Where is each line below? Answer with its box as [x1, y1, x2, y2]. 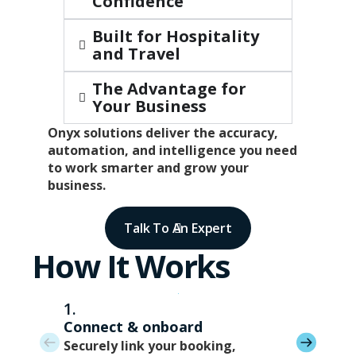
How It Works [32, 244, 230, 288]
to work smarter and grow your [48, 159, 249, 177]
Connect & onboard [64, 317, 203, 337]
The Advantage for [92, 78, 246, 100]
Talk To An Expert [124, 219, 232, 238]
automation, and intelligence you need [48, 141, 297, 160]
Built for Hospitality [92, 25, 259, 48]
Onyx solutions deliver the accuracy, [48, 124, 278, 142]
